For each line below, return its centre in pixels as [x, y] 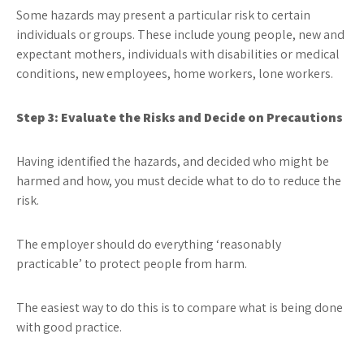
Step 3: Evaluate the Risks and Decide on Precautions [180, 117]
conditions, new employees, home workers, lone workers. [175, 74]
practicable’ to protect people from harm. [132, 264]
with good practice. [69, 327]
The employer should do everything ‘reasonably [149, 244]
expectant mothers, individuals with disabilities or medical [178, 54]
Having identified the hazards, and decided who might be [173, 161]
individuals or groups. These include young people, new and [180, 35]
